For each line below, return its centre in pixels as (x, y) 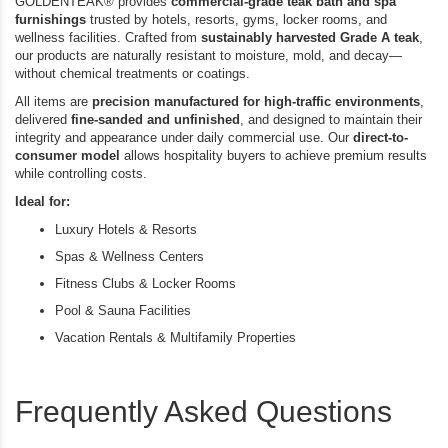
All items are (53, 101)
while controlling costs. (81, 173)
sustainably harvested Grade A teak (310, 37)
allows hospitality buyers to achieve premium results (273, 155)
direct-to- (380, 137)
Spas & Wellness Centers (129, 256)
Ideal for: (42, 201)
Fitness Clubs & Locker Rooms (145, 283)
